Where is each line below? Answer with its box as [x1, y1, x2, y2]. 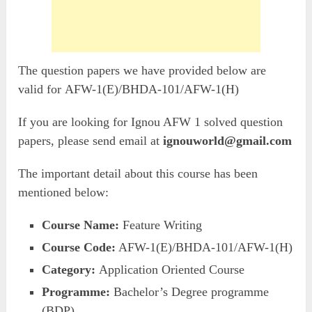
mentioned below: [18, 185, 109, 199]
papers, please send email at [18, 133, 164, 148]
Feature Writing [119, 217, 203, 232]
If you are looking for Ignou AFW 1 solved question [18, 114, 283, 129]
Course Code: [42, 240, 116, 254]
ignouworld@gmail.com [163, 133, 292, 148]
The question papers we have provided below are [18, 63, 267, 77]
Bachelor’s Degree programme [110, 284, 270, 299]
